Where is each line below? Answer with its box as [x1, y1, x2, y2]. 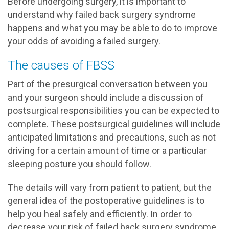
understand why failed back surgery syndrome [8, 9, 196, 20]
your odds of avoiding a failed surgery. [8, 36, 161, 47]
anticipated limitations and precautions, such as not [8, 132, 216, 143]
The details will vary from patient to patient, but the [8, 182, 212, 193]
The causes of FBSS [8, 58, 114, 73]
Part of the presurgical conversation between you [8, 79, 208, 89]
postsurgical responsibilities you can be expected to [8, 105, 219, 116]
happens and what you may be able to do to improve [8, 22, 217, 33]
